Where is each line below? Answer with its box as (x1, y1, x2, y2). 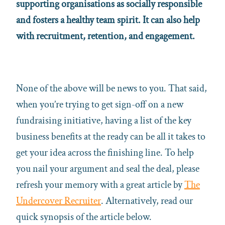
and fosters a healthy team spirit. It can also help (16, 13, 200, 27)
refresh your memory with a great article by (16, 178, 184, 191)
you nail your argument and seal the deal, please (16, 162, 199, 175)
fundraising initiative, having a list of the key (16, 114, 191, 127)
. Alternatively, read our (101, 194, 193, 207)
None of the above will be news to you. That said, (16, 81, 207, 95)
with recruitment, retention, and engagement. (16, 29, 195, 43)
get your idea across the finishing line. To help (16, 146, 194, 159)
